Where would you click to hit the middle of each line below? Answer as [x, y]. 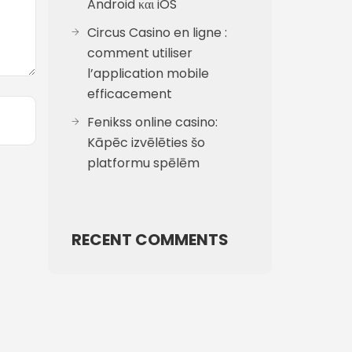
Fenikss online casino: [152, 122]
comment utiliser [140, 53]
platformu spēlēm [143, 163]
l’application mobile [148, 73]
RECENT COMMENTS [150, 240]
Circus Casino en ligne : [157, 33]
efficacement [130, 94]
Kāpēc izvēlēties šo [146, 143]
